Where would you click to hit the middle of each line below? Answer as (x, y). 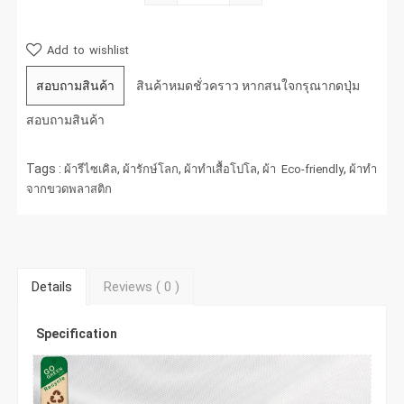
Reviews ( (133, 286)
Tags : (46, 168)
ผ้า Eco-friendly (303, 169)
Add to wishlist (86, 50)
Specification (77, 333)
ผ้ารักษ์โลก (151, 169)
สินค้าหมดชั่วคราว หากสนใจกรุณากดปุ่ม (248, 85)
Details (52, 286)
